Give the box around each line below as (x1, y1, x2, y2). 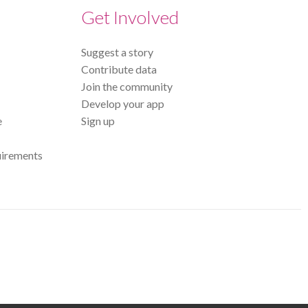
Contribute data (81, 62, 157, 76)
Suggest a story (81, 45, 153, 58)
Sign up (81, 113, 115, 127)
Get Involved (81, 5, 179, 28)
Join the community (81, 79, 173, 93)
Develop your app (81, 96, 164, 110)
